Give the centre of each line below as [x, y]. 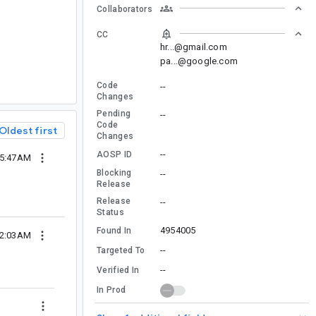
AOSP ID [115, 154]
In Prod [111, 290]
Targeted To [121, 250]
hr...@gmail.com [194, 47]
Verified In [118, 270]
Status [110, 212]
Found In [114, 230]
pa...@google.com [199, 61]
